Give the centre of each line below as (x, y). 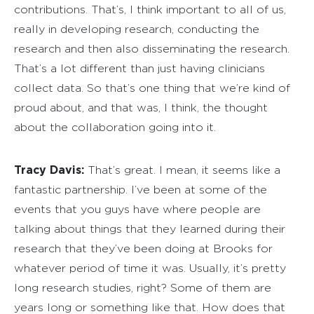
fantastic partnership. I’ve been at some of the (141, 189)
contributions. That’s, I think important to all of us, (150, 9)
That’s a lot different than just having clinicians (139, 68)
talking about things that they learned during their (150, 228)
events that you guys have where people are (137, 209)
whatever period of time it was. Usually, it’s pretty (150, 268)
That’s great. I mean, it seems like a (182, 170)
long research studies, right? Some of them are (143, 287)
